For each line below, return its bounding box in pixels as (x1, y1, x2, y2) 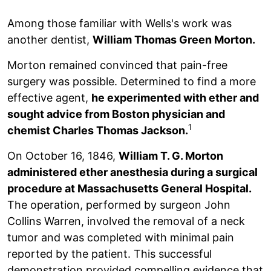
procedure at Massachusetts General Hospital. (7, 181, 252, 195)
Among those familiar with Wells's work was (7, 16, 232, 30)
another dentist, (7, 33, 93, 46)
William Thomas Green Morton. (93, 33, 255, 46)
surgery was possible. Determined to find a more (7, 74, 256, 88)
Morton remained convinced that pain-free (7, 58, 227, 71)
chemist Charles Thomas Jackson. (7, 123, 188, 137)
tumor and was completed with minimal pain (7, 230, 234, 244)
